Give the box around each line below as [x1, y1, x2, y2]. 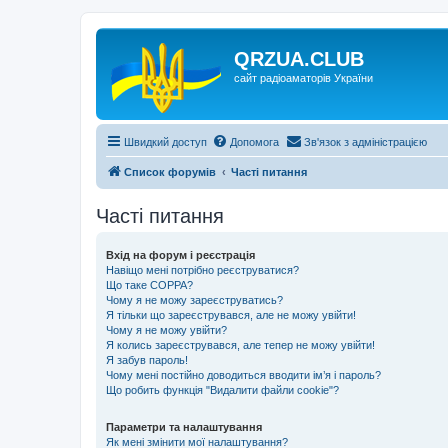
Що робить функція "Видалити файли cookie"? [106, 384, 339, 396]
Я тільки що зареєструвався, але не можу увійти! [106, 309, 356, 321]
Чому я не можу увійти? [106, 324, 227, 336]
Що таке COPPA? [106, 279, 193, 291]
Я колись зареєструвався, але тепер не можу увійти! [106, 339, 375, 351]
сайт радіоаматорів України [234, 72, 373, 84]
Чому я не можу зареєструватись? [106, 294, 283, 306]
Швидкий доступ [124, 136, 207, 148]
